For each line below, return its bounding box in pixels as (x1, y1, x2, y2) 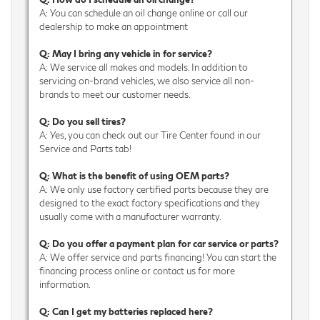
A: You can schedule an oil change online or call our (39, 6, 248, 19)
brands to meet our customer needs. (39, 88, 191, 100)
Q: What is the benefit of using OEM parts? (39, 169, 229, 181)
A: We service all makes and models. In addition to (39, 61, 248, 73)
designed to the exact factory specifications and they (39, 196, 260, 209)
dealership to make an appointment (39, 20, 188, 32)
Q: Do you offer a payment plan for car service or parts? (39, 237, 279, 249)
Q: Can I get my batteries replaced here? (39, 305, 213, 317)
